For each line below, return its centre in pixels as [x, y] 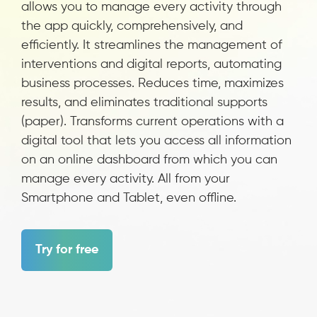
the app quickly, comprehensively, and [132, 26]
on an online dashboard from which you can [149, 160]
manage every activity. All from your [126, 179]
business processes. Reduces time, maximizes [152, 83]
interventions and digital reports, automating [151, 64]
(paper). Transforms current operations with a [152, 122]
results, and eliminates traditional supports [144, 103]
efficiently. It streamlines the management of [152, 45]
